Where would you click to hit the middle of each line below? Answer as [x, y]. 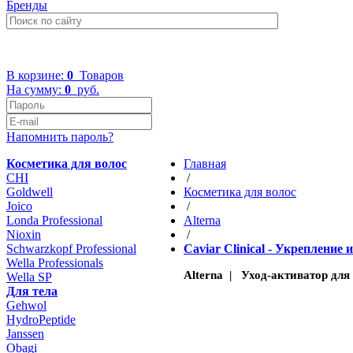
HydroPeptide [41, 320]
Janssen [25, 334]
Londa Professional [54, 220]
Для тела [32, 291]
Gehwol [26, 305]
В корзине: [37, 75]
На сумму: [35, 89]
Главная [205, 163]
